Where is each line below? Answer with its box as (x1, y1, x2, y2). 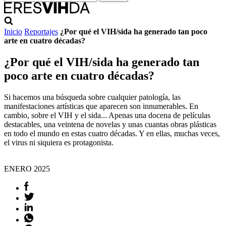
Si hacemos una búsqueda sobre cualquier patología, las (4, 92, 181, 101)
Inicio (4, 27, 22, 36)
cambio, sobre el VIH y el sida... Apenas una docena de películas (4, 110, 210, 120)
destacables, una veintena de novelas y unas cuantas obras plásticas (4, 120, 216, 129)
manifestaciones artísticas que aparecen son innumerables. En (4, 101, 198, 110)
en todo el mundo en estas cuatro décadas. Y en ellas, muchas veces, (4, 129, 220, 138)
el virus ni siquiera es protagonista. (4, 138, 114, 147)
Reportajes (24, 27, 58, 36)
